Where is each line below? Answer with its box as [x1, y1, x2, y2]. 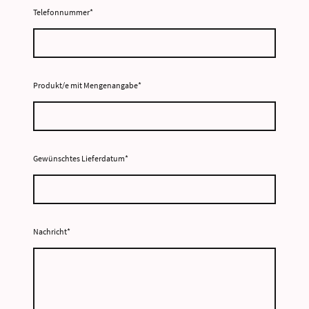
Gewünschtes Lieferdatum [33, 152, 125, 163]
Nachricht [33, 226, 67, 237]
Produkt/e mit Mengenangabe [33, 79, 138, 90]
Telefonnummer [33, 6, 90, 17]
